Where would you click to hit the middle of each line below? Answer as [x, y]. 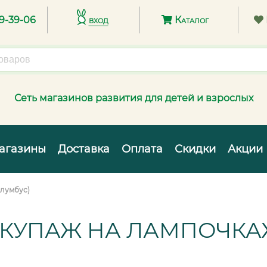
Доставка [84, 149]
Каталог [190, 20]
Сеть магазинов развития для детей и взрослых [133, 98]
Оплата [142, 149]
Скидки [195, 149]
